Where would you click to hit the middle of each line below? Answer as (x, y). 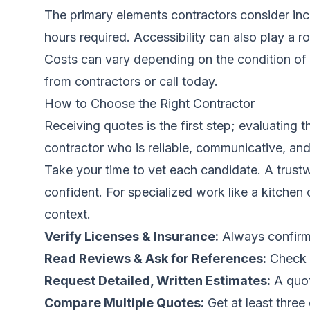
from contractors (92, 81)
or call (161, 81)
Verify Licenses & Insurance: (131, 236)
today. (200, 81)
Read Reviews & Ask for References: (155, 258)
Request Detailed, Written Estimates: (157, 281)
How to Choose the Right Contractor (149, 103)
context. (67, 214)
